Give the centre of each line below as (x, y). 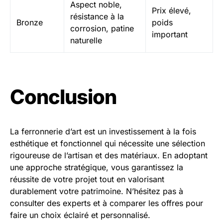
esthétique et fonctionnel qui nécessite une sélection (108, 143)
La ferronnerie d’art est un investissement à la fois (103, 131)
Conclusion (63, 97)
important (170, 34)
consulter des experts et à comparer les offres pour (107, 203)
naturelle (86, 40)
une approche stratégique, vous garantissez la (97, 167)
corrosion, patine (102, 28)
